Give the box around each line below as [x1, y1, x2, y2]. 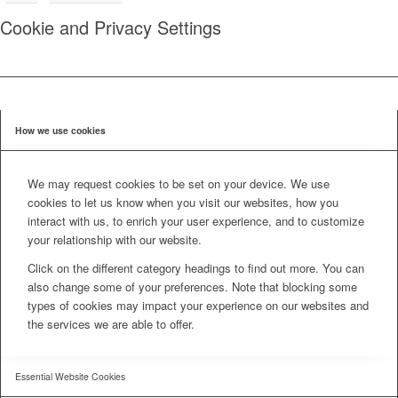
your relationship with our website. [28, 230, 202, 248]
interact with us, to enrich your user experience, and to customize [28, 211, 364, 229]
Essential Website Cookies [15, 369, 125, 383]
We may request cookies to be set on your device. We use [28, 174, 330, 192]
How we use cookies [15, 123, 106, 137]
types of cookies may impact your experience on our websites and [28, 296, 369, 314]
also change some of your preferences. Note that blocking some [28, 277, 357, 295]
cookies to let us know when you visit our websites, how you [28, 193, 338, 211]
